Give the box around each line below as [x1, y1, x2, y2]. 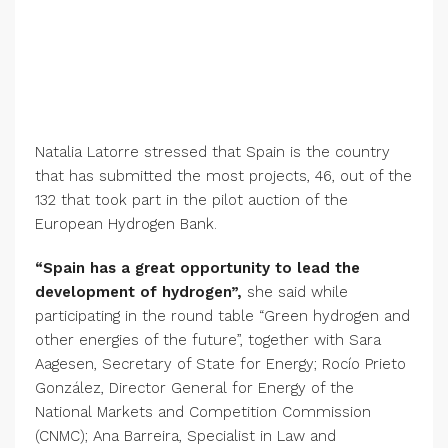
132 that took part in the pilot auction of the [35, 191, 348, 209]
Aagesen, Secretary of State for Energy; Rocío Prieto [35, 355, 406, 373]
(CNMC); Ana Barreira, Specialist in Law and [35, 427, 336, 445]
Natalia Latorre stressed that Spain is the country [35, 143, 390, 161]
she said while [242, 283, 348, 301]
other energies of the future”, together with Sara [35, 331, 381, 349]
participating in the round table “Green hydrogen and [35, 307, 410, 325]
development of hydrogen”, [35, 283, 242, 301]
